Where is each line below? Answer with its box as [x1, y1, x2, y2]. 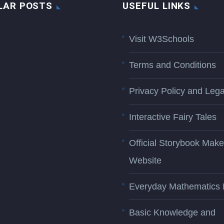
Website [129, 155, 161, 166]
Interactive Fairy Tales [129, 112, 216, 122]
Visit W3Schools [129, 34, 194, 44]
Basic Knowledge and [129, 207, 215, 218]
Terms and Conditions [129, 60, 216, 70]
